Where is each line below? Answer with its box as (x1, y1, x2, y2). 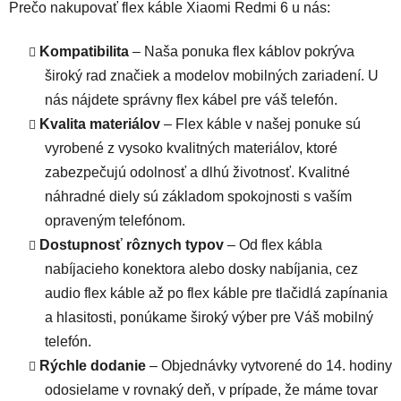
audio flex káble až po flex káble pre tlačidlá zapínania (45, 285, 388, 301)
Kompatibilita (39, 43, 129, 59)
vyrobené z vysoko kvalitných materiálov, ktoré (45, 140, 337, 156)
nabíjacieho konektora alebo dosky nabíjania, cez (45, 260, 358, 277)
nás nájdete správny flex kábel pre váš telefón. (45, 91, 337, 107)
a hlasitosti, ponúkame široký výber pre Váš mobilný (45, 309, 373, 325)
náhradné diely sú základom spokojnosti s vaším (45, 188, 352, 204)
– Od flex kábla (224, 236, 322, 252)
